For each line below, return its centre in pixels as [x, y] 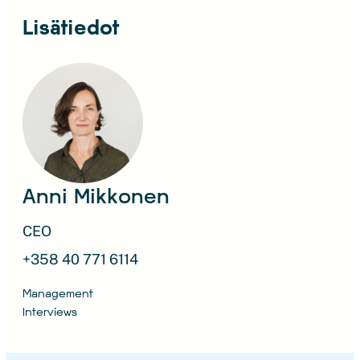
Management [58, 293]
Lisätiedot [71, 27]
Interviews [50, 311]
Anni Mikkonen [96, 195]
